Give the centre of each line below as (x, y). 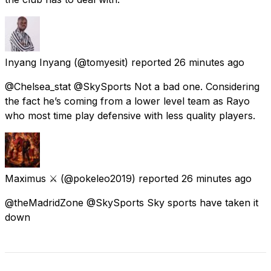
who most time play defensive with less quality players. (130, 115)
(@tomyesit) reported (122, 62)
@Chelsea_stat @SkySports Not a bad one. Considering (132, 86)
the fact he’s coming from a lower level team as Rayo (127, 101)
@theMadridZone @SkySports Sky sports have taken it (132, 202)
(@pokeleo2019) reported (119, 178)
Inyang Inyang (38, 62)
